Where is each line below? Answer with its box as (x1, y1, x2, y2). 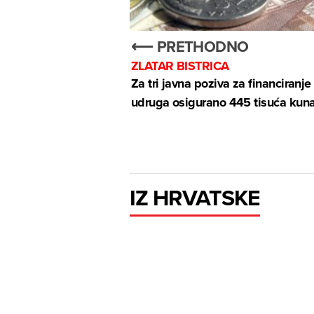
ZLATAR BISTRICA (130, 57, 229, 76)
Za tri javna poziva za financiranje (130, 74, 311, 93)
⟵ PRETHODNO (130, 35, 249, 58)
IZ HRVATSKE (129, 180, 261, 214)
